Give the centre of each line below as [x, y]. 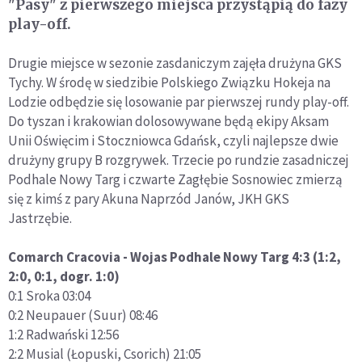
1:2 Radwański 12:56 [63, 335]
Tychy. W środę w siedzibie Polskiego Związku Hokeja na [169, 82]
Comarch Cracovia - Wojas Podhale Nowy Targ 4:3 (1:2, [175, 257]
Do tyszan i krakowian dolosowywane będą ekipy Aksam [168, 121]
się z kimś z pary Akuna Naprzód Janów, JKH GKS [149, 199]
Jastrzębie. [40, 218]
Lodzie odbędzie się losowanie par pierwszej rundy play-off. [179, 102]
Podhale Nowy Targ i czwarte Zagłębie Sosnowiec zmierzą [175, 179]
